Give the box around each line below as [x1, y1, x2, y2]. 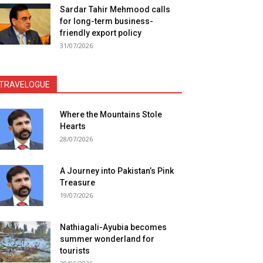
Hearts [60, 122, 86, 131]
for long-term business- [60, 16, 153, 26]
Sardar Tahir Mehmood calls [60, 5, 170, 14]
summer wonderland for [60, 234, 154, 244]
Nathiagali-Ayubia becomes [60, 222, 167, 232]
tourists [60, 246, 90, 255]
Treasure [60, 178, 95, 187]
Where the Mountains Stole [60, 110, 162, 119]
